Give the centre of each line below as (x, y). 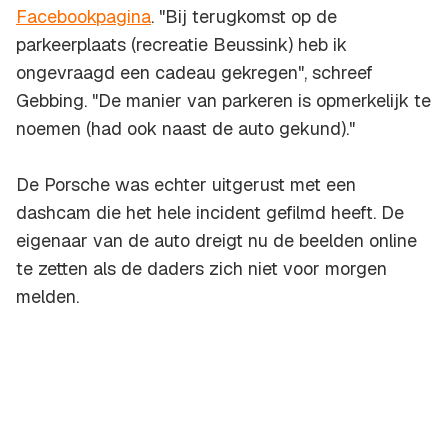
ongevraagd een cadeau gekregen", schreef (194, 73)
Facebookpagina (83, 17)
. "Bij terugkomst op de (244, 17)
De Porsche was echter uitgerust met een (186, 185)
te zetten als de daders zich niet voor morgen (201, 269)
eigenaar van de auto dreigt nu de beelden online (216, 241)
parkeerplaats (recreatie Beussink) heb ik (181, 45)
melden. (47, 297)
